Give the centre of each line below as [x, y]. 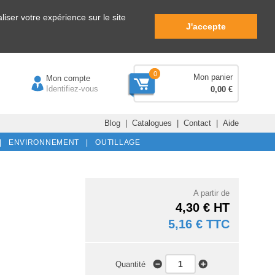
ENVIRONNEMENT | [46, 142]
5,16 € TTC [199, 224]
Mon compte [56, 78]
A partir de [211, 193]
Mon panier [213, 77]
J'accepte [206, 26]
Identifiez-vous [72, 88]
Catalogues [152, 123]
